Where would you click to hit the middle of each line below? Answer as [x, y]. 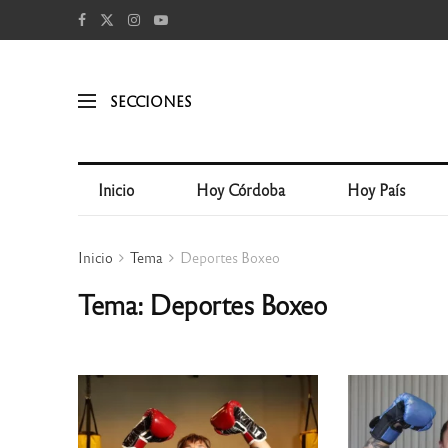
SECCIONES [150, 100]
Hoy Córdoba [241, 189]
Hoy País [377, 189]
